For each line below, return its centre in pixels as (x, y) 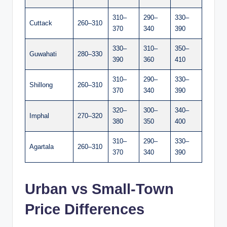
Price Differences (85, 209)
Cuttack (41, 23)
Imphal (39, 116)
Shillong (41, 85)
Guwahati (43, 54)
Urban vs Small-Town (99, 189)
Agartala (42, 146)
